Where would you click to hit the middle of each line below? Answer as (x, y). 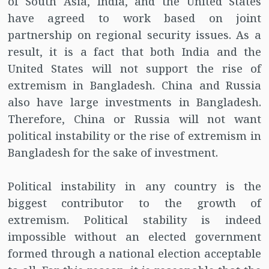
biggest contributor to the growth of (134, 203)
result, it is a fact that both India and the (134, 52)
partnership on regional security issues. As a (134, 35)
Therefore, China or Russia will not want (134, 119)
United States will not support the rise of (134, 69)
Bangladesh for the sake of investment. (113, 153)
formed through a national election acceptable (134, 254)
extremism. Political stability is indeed (134, 220)
